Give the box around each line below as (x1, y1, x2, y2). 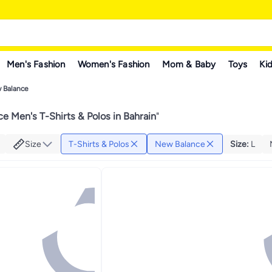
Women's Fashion (77, 58, 150, 70)
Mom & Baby (161, 58, 216, 70)
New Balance (155, 138, 205, 149)
